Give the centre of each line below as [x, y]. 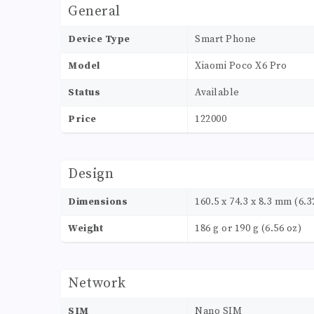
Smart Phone [226, 40]
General [94, 12]
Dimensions [98, 202]
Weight [86, 229]
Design [91, 175]
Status [84, 93]
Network [97, 284]
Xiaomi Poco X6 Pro [241, 66]
